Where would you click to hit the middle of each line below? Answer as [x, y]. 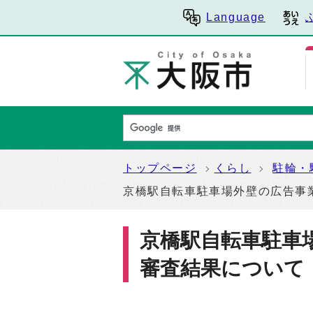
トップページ [160, 168]
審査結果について [222, 268]
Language [236, 17]
